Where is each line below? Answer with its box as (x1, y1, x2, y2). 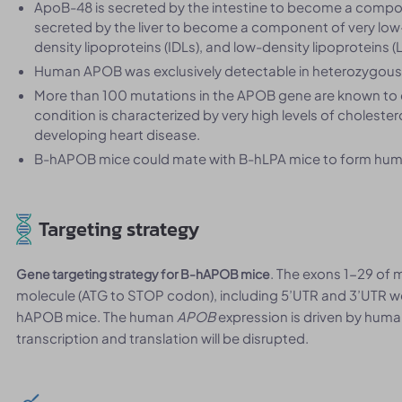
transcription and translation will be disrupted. (16, 329, 310, 346)
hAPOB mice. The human (16, 308, 178, 325)
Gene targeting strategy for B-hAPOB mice (16, 266, 271, 282)
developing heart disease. (34, 126, 201, 143)
